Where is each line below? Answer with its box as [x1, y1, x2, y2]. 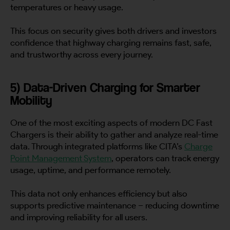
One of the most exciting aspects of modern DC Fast [10, 117, 213, 128]
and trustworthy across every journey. [10, 49, 153, 60]
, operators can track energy [111, 152, 219, 163]
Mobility [10, 92, 52, 108]
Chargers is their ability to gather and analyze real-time [10, 129, 218, 140]
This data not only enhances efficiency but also [10, 188, 187, 199]
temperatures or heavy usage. [10, 2, 125, 12]
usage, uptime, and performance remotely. [10, 164, 173, 175]
